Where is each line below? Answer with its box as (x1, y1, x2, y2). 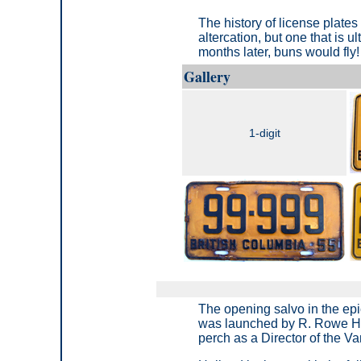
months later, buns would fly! (198, 44, 359, 59)
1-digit (248, 126, 280, 139)
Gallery (184, 65, 230, 87)
